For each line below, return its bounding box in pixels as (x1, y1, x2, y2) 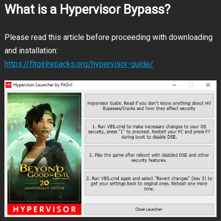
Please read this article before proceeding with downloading (4, 33, 213, 42)
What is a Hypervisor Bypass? (4, 2, 170, 17)
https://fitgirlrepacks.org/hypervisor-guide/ (4, 59, 153, 69)
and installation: (4, 46, 58, 56)
